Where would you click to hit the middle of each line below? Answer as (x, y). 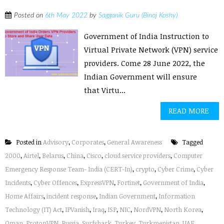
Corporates (88, 142)
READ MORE (189, 110)
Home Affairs (24, 196)
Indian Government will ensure (141, 76)
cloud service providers (137, 155)
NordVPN (147, 209)
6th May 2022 (66, 15)
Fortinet (128, 182)
